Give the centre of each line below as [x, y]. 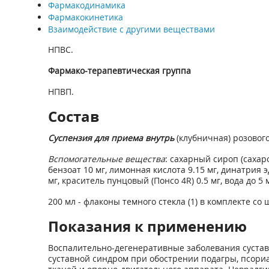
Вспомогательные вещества [106, 159]
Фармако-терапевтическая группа [119, 71]
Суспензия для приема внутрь [111, 138]
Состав [73, 116]
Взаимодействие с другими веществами [131, 29]
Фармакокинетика [85, 17]
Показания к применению [147, 226]
